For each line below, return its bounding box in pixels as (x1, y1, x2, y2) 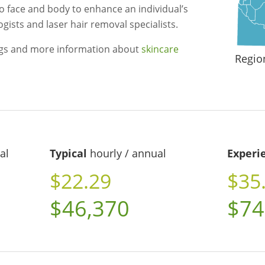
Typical (49, 146, 87, 161)
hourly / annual (86, 146, 166, 161)
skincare (141, 43, 179, 56)
